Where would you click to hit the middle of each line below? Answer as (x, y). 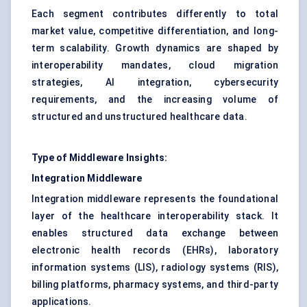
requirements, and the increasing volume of (155, 100)
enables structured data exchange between (155, 233)
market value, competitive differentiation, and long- (155, 31)
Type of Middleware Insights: (100, 158)
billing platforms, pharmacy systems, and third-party (155, 285)
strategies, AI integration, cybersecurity (155, 83)
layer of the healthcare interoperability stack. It (155, 216)
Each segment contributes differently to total (155, 14)
